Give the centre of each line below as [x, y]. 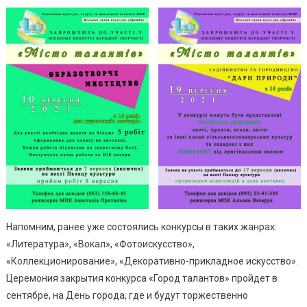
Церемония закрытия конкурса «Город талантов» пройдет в [142, 279]
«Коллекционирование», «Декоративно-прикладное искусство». [152, 261]
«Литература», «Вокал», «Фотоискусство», [100, 244]
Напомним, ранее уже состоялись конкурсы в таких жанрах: [141, 227]
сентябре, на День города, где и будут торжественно [127, 296]
